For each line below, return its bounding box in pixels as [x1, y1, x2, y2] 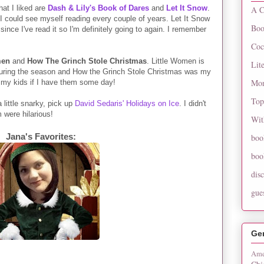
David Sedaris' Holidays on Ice [75, 98, 179, 108]
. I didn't [179, 98, 206, 108]
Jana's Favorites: [5, 131, 76, 141]
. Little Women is [147, 56, 204, 65]
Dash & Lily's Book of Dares [48, 3, 149, 12]
